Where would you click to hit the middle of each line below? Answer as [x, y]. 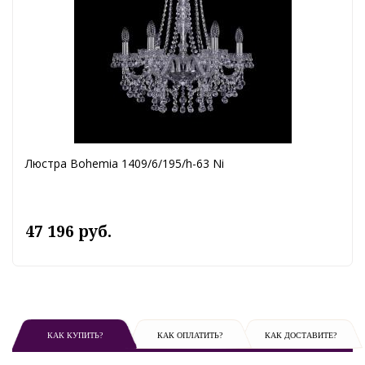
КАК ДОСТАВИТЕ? [300, 336]
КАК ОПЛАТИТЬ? [189, 336]
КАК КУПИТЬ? [75, 336]
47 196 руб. [68, 232]
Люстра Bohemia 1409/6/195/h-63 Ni [125, 164]
